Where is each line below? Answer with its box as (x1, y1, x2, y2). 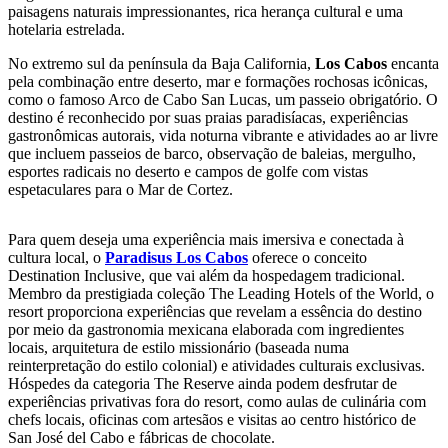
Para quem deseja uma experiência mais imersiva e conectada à (8, 231, 404, 249)
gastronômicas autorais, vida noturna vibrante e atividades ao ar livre (8, 127, 438, 145)
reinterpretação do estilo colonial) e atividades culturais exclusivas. (8, 357, 425, 375)
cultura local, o (8, 249, 105, 267)
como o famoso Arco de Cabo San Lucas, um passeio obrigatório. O (8, 91, 438, 109)
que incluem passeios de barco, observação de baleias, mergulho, (8, 145, 416, 163)
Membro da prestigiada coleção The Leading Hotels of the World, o (8, 285, 434, 303)
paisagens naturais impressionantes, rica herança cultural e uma (8, 3, 403, 21)
